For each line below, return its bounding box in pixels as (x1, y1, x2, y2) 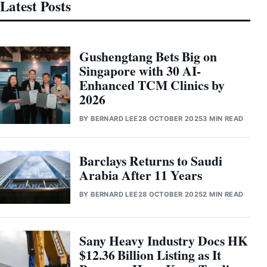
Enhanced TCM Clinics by (79, 76, 225, 95)
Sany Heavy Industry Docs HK (79, 231, 248, 250)
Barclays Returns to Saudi (79, 151, 222, 170)
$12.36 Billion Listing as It (79, 245, 221, 264)
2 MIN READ (203, 190, 244, 199)
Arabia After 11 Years (79, 166, 202, 185)
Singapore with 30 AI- (79, 61, 201, 80)
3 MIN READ (203, 114, 244, 123)
